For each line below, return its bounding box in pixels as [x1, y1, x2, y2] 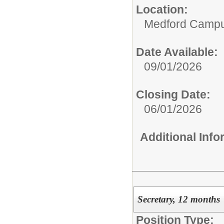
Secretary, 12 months [137, 194, 220, 205]
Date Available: [136, 45, 218, 58]
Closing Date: [136, 87, 210, 101]
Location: [136, 2, 188, 16]
